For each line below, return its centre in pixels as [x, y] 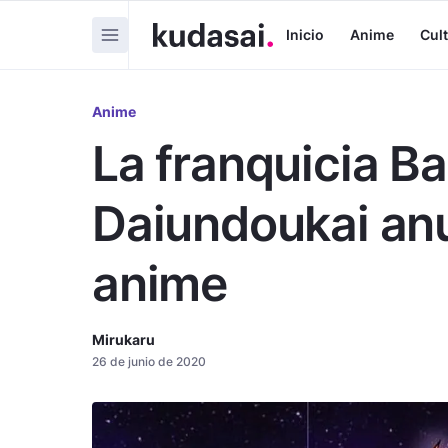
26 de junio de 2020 [149, 361]
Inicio [305, 34]
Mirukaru [123, 339]
